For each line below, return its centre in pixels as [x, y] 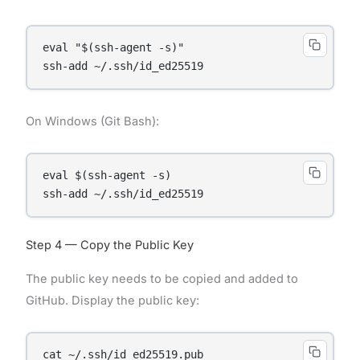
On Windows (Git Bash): [92, 121]
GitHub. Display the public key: [112, 300]
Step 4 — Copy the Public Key [109, 245]
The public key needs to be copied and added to [162, 278]
